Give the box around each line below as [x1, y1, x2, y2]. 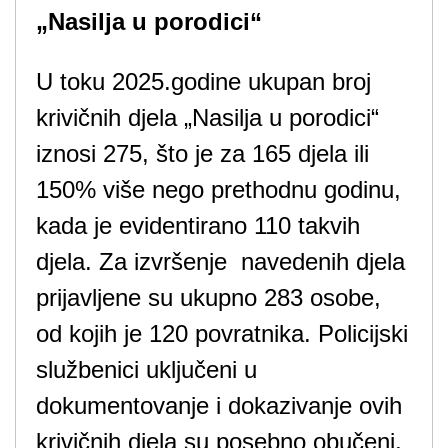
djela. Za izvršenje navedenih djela [36, 248, 405, 275]
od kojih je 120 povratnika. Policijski [36, 320, 408, 347]
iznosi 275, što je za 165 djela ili [36, 140, 369, 167]
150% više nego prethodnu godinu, [36, 176, 401, 203]
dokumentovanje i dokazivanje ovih [36, 392, 402, 419]
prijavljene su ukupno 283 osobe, [36, 284, 381, 311]
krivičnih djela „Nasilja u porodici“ [36, 104, 379, 131]
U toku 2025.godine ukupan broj [36, 68, 371, 95]
